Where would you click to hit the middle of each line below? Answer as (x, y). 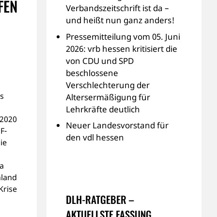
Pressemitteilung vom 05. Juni (123, 36)
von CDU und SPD (100, 61)
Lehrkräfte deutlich (103, 109)
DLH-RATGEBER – (100, 199)
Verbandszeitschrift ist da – (117, 8)
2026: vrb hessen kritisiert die (122, 48)
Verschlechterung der (108, 85)
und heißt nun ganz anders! (120, 20)
